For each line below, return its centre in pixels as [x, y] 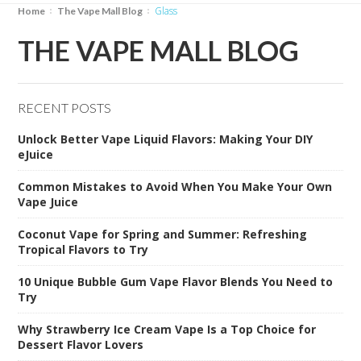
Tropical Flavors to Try [83, 249]
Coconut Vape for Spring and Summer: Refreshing [163, 234]
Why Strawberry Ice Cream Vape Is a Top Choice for [167, 329]
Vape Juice [48, 201]
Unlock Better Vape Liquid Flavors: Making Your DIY [166, 139]
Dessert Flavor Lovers [81, 344]
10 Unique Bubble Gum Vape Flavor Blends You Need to [176, 281]
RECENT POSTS [65, 107]
